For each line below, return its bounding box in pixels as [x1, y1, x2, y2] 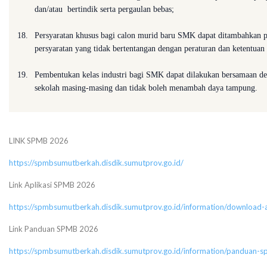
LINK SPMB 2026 [9, 136, 69, 145]
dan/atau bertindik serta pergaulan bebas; [35, 5, 174, 14]
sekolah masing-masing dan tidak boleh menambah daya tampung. [35, 83, 257, 92]
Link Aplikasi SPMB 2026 [9, 180, 95, 190]
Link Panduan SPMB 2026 [9, 224, 98, 234]
